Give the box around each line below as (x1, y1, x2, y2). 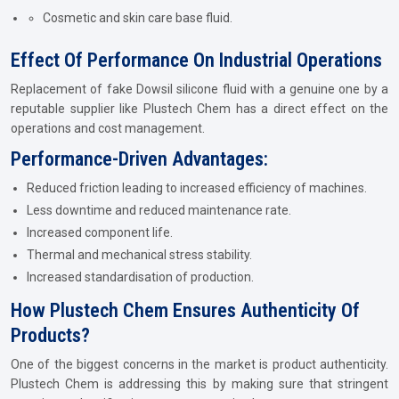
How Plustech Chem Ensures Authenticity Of (11, 299, 360, 322)
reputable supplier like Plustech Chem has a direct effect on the (11, 102, 388, 116)
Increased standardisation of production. (27, 270, 254, 284)
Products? (11, 324, 90, 346)
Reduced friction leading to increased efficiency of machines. (27, 181, 367, 195)
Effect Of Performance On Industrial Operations (11, 49, 382, 71)
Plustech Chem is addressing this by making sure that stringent (11, 377, 388, 391)
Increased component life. (27, 225, 173, 240)
